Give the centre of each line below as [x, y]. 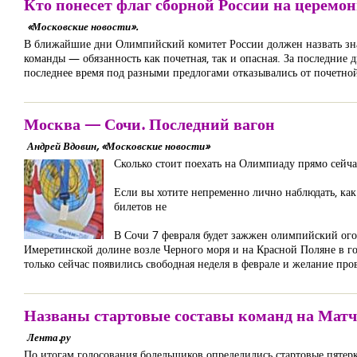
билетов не [140, 206]
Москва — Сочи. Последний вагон [149, 124]
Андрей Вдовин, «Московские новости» [118, 146]
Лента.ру [49, 337]
